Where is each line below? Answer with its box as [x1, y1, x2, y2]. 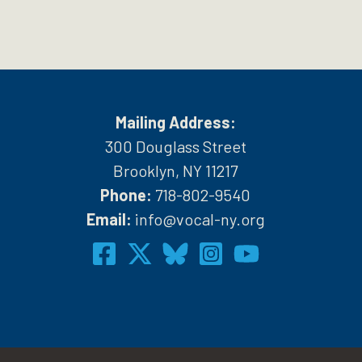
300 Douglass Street [104, 137, 246, 156]
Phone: [100, 185, 156, 204]
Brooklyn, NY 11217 [113, 161, 238, 180]
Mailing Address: [115, 112, 236, 132]
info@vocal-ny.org [134, 209, 265, 229]
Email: [86, 209, 135, 229]
